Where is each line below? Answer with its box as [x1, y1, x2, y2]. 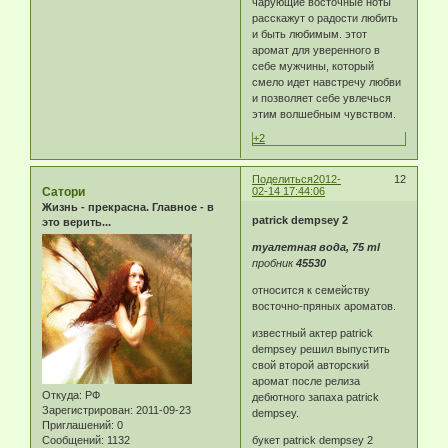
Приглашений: [42, 419, 114, 432]
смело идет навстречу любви [252, 75, 402, 88]
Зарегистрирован [42, 404, 130, 417]
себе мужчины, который [252, 59, 375, 72]
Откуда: [42, 389, 82, 402]
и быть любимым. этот [252, 27, 368, 40]
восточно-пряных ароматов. [252, 300, 397, 313]
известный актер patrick [252, 327, 374, 340]
